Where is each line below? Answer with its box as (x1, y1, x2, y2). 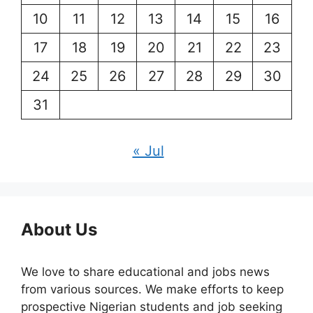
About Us (21, 219, 97, 240)
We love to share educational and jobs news (21, 264, 270, 279)
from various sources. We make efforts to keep (21, 282, 284, 296)
